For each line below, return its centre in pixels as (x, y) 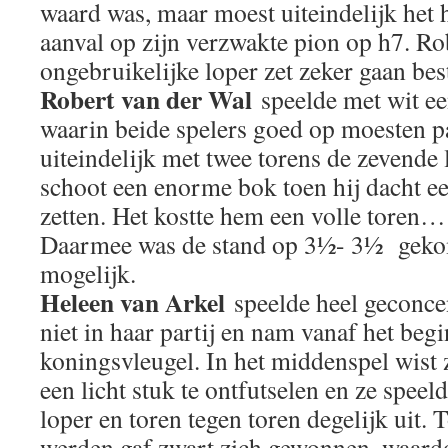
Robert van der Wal (146, 99)
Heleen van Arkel (132, 302)
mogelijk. (88, 273)
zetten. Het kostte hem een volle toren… (243, 215)
